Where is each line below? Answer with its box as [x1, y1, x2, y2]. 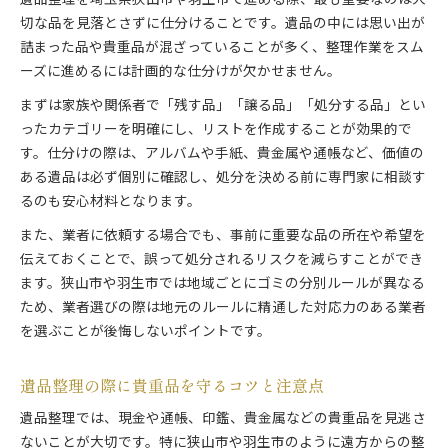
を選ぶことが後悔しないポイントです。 [20, 321, 271, 344]
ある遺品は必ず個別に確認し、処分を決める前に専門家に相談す [20, 167, 426, 190]
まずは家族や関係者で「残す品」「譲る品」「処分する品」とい [20, 95, 426, 118]
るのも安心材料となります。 [20, 191, 201, 214]
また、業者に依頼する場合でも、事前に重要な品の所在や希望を [20, 225, 426, 248]
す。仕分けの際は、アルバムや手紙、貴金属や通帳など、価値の [20, 143, 424, 166]
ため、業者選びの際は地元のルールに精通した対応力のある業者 [20, 297, 426, 320]
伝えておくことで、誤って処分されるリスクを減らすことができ [20, 249, 423, 272]
